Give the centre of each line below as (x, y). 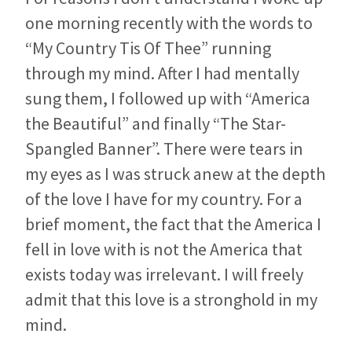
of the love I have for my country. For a (164, 199)
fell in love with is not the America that (164, 249)
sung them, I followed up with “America (168, 99)
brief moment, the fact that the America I (173, 224)
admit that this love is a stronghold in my (171, 300)
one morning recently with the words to (169, 23)
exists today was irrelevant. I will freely (164, 275)
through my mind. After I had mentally (162, 73)
